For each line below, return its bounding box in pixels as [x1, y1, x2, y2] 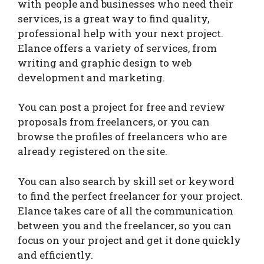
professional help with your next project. [18, 26, 223, 40]
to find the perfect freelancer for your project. [18, 189, 243, 203]
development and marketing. [18, 70, 165, 84]
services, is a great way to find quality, [18, 11, 209, 25]
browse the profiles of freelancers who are [18, 130, 227, 144]
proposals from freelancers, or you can [18, 115, 210, 129]
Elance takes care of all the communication [18, 203, 233, 217]
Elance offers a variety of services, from [18, 41, 217, 55]
